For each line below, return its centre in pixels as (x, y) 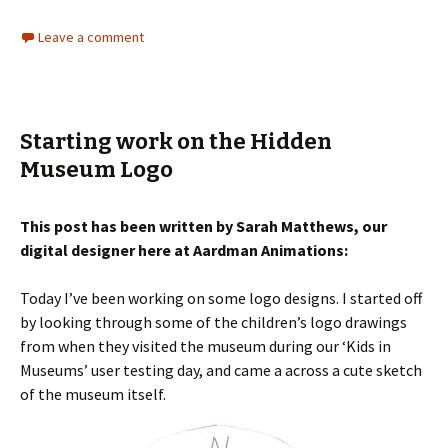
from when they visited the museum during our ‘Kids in (205, 345)
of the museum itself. (93, 393)
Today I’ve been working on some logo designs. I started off (221, 297)
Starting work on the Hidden (176, 141)
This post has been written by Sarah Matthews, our (203, 225)
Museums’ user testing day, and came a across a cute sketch (221, 369)
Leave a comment (91, 36)
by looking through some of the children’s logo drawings (213, 321)
